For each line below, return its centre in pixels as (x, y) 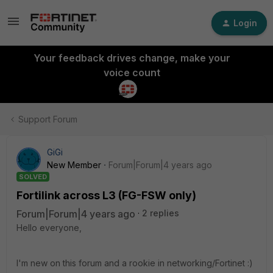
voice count (132, 73)
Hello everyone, (49, 228)
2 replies (161, 213)
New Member (74, 165)
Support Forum (48, 119)
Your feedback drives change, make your (132, 58)
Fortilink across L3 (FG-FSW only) (106, 195)
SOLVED (33, 177)
